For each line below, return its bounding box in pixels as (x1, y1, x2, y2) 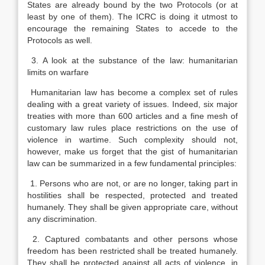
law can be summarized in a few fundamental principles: (27, 159, 237, 168)
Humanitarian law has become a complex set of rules (27, 88, 238, 97)
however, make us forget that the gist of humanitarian (27, 147, 238, 156)
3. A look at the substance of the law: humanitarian (27, 56, 238, 65)
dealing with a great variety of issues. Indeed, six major (27, 99, 238, 109)
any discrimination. (27, 214, 97, 224)
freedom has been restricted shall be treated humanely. (27, 246, 238, 256)
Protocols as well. (27, 35, 92, 45)
